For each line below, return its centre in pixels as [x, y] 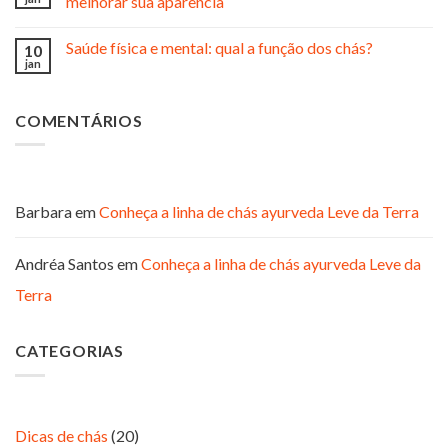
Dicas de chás [61, 435]
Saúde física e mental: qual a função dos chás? [219, 47]
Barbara [43, 212]
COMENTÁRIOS [79, 120]
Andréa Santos [64, 264]
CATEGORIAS [69, 351]
